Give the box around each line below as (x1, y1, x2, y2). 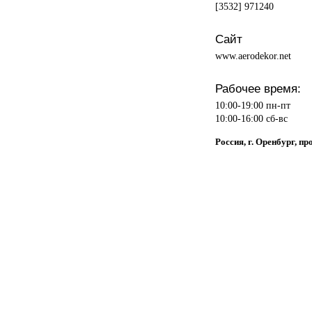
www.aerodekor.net (214, 49, 291, 61)
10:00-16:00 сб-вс (214, 112, 288, 124)
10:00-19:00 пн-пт (214, 99, 290, 111)
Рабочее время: (214, 81, 301, 95)
